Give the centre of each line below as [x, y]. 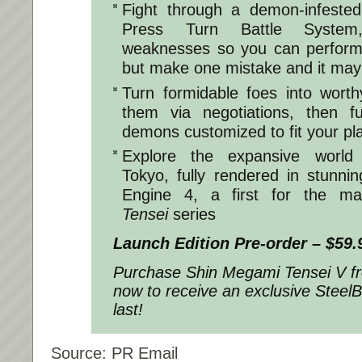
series [192, 215]
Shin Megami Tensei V [268, 273]
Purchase [149, 273]
